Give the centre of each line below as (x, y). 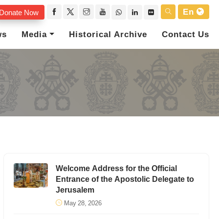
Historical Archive (108, 34)
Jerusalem (75, 190)
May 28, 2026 (83, 203)
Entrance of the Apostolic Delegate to (125, 179)
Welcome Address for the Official (116, 168)
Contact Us (186, 34)
